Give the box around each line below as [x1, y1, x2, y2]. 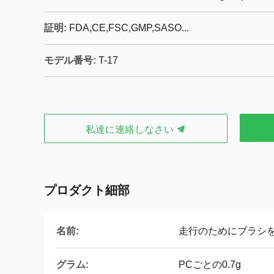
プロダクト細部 [44, 183, 130, 197]
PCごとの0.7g [179, 259, 241, 270]
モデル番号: [44, 55, 96, 65]
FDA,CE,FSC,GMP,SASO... [69, 23, 189, 33]
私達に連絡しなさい [86, 124, 176, 135]
